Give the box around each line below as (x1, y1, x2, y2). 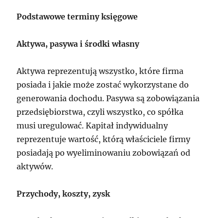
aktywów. (17, 162, 54, 172)
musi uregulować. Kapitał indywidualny (17, 121, 168, 131)
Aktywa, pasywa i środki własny (17, 39, 140, 49)
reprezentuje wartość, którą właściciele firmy (17, 134, 191, 145)
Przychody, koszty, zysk (17, 189, 110, 199)
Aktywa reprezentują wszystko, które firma (17, 66, 184, 76)
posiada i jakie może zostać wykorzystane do (17, 80, 189, 90)
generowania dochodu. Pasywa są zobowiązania (17, 93, 200, 104)
